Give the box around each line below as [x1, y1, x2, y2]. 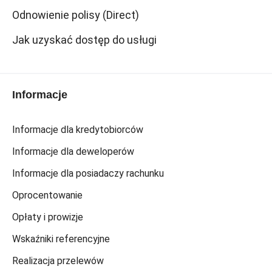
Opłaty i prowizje [12, 211, 83, 223]
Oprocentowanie [12, 189, 83, 201]
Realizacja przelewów [12, 255, 104, 267]
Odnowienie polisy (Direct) [12, 8, 139, 21]
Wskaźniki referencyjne [12, 233, 110, 245]
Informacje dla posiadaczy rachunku [12, 168, 164, 179]
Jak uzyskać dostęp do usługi [12, 33, 157, 46]
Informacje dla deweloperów [12, 146, 134, 157]
